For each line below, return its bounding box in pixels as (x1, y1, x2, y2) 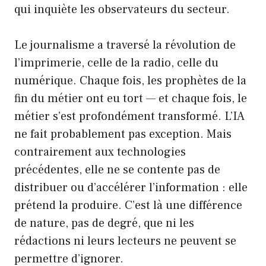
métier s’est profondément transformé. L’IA (14, 109, 245, 125)
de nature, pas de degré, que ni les (14, 216, 194, 232)
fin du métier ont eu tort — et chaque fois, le (14, 91, 247, 107)
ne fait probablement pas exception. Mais (14, 126, 232, 142)
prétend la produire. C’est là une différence (14, 198, 242, 214)
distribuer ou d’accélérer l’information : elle (14, 180, 248, 196)
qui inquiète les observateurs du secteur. (14, 2, 230, 18)
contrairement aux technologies (14, 144, 186, 160)
